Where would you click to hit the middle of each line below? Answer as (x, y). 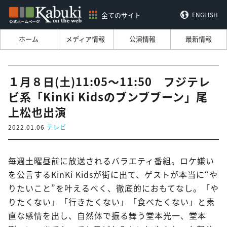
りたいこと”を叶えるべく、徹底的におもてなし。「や (113, 188)
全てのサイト (121, 15)
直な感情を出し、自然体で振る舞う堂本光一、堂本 (107, 216)
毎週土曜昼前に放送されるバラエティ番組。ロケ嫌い (111, 161)
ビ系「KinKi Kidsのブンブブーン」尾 (108, 97)
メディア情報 (85, 39)
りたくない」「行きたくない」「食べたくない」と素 (111, 202)
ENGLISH (205, 15)
